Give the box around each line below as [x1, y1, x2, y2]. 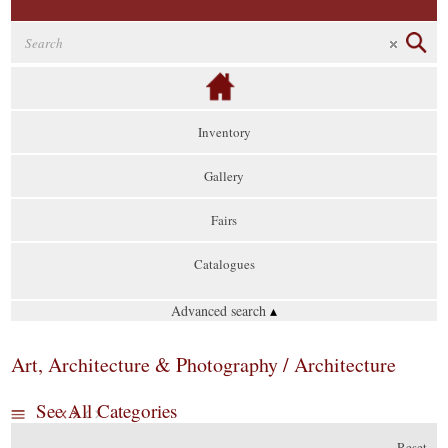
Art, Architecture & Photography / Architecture [11, 351, 397, 378]
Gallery [204, 167, 244, 185]
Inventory [197, 123, 251, 141]
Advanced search [171, 301, 270, 320]
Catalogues [193, 255, 255, 273]
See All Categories [36, 398, 178, 423]
